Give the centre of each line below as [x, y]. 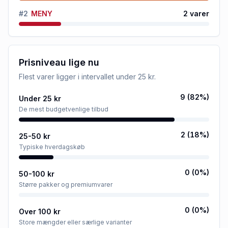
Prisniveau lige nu [59, 62]
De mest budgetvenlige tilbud [64, 109]
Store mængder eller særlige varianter [75, 222]
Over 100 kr [40, 211]
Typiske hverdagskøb [52, 147]
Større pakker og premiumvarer [66, 184]
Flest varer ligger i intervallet [67, 76]
